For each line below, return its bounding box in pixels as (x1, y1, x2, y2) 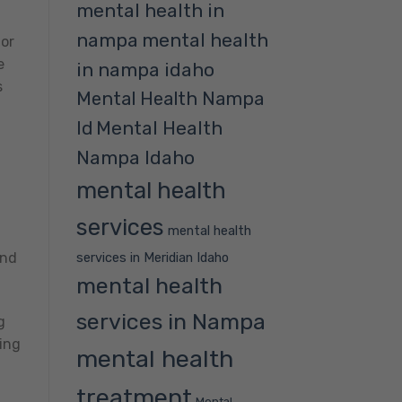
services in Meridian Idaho (75, 249, 229, 266)
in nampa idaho (75, 57, 214, 81)
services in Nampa (75, 308, 266, 335)
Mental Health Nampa (75, 87, 264, 109)
